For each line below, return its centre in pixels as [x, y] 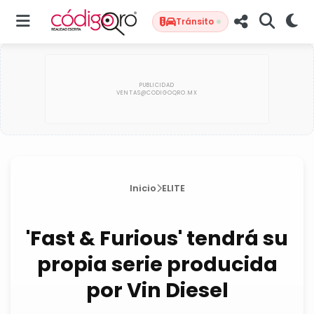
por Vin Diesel [157, 290]
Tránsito [195, 21]
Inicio [143, 188]
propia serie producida [157, 264]
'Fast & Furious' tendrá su [157, 238]
